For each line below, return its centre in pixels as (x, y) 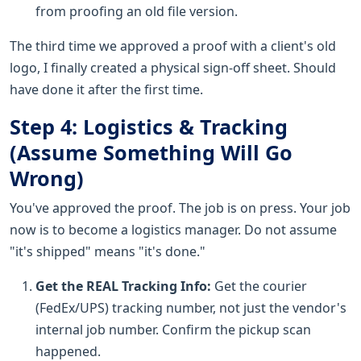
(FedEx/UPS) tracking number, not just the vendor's (191, 307)
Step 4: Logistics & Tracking (149, 126)
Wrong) (47, 178)
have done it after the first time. (106, 89)
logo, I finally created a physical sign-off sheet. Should (173, 67)
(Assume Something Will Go (151, 152)
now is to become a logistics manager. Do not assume (173, 229)
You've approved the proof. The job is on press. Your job (180, 207)
